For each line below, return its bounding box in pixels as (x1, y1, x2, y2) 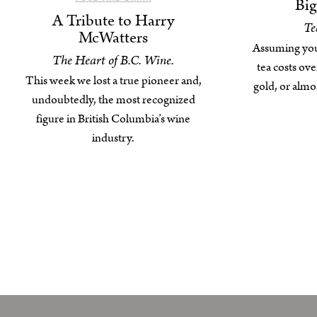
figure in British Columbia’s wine (36, 110, 190, 128)
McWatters (79, 26, 148, 50)
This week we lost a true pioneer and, (25, 72, 202, 90)
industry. (92, 129, 134, 147)
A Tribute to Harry (52, 9, 174, 33)
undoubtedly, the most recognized (31, 91, 195, 109)
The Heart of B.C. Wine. (52, 51, 174, 71)
